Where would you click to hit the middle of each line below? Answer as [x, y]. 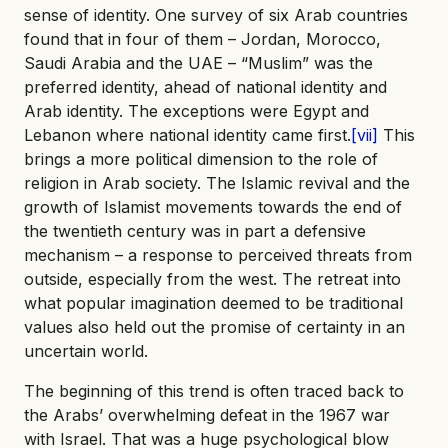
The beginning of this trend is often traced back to [214, 390]
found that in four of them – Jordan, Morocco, [202, 38]
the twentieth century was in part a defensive [195, 230]
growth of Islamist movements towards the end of [213, 206]
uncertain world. [86, 350]
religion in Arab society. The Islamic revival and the [217, 182]
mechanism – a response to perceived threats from [218, 254]
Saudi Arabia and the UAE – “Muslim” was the [198, 62]
